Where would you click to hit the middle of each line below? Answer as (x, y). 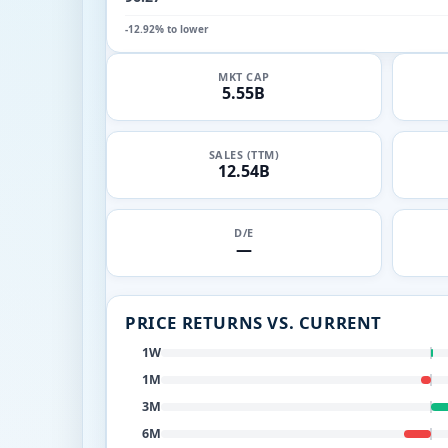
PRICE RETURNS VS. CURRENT (253, 322)
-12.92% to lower (167, 28)
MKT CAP (244, 76)
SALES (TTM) (243, 154)
